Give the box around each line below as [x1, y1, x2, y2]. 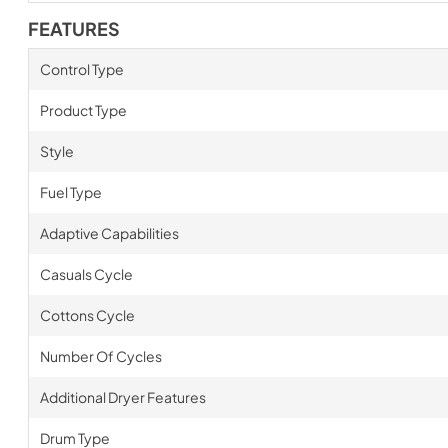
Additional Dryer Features [39, 388, 206, 406]
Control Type [39, 60, 124, 78]
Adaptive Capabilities [39, 224, 179, 242]
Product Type [39, 101, 127, 119]
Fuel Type [39, 183, 102, 201]
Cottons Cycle [39, 306, 135, 324]
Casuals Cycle [39, 265, 133, 283]
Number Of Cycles [39, 347, 162, 365]
